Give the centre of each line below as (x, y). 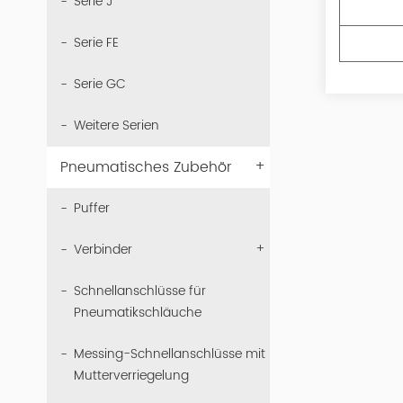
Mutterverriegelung (131, 376)
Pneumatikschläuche (138, 313)
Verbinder (103, 250)
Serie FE (96, 43)
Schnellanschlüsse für (140, 291)
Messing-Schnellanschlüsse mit (170, 354)
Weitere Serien (116, 125)
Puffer (92, 208)
